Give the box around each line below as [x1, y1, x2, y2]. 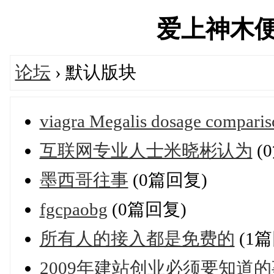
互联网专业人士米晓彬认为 [39, 140, 253, 160]
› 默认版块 [50, 62, 136, 82]
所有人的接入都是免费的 [39, 228, 235, 248]
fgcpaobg [39, 199, 108, 219]
